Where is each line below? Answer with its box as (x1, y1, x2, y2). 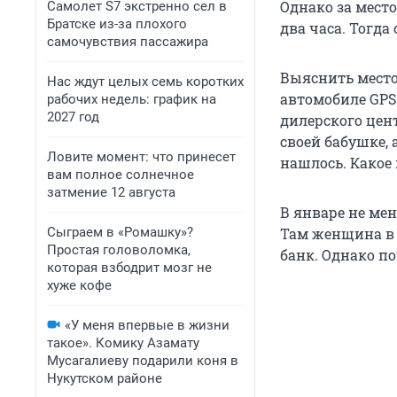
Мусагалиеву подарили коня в (47, 353, 238, 369)
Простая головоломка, (47, 242, 191, 258)
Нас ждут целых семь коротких (47, 74, 244, 90)
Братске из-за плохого (47, 16, 187, 32)
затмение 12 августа (47, 184, 175, 200)
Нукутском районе (47, 370, 162, 386)
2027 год (47, 109, 99, 125)
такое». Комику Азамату (47, 335, 199, 351)
